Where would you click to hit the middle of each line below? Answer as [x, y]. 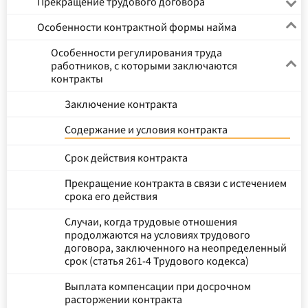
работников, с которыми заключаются [144, 65]
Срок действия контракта [126, 157]
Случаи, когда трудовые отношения [151, 221]
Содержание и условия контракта [146, 129]
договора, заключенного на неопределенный [176, 247]
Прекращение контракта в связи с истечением [176, 183]
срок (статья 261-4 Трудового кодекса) [157, 261]
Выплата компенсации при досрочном [158, 286]
